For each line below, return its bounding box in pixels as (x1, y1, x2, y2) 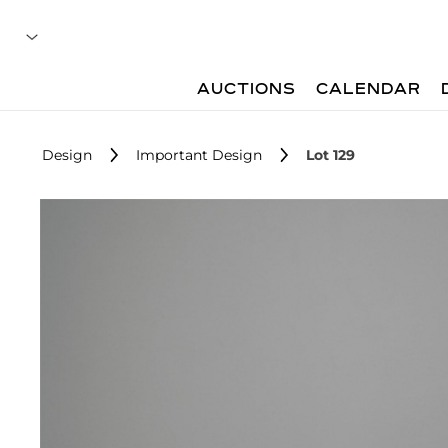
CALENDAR (316, 82, 422, 98)
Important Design (136, 146, 262, 164)
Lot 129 (306, 146, 355, 164)
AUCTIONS (197, 82, 297, 98)
